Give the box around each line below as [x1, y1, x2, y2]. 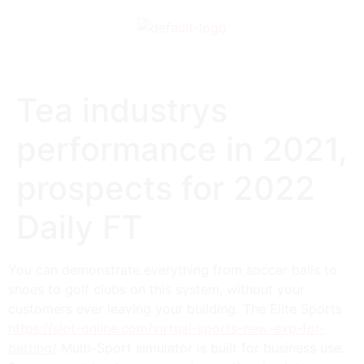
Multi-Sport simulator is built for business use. [57, 340, 344, 356]
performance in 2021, [16, 129, 348, 169]
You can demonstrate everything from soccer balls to [8, 262, 337, 278]
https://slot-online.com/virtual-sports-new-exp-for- [8, 320, 325, 336]
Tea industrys [16, 90, 227, 130]
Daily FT [16, 207, 142, 247]
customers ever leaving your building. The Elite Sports [8, 301, 342, 317]
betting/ [8, 340, 57, 356]
